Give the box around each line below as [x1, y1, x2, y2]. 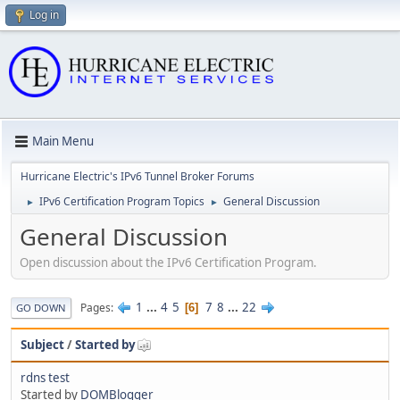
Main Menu [32, 133, 94, 150]
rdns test [21, 370, 70, 387]
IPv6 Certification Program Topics [39, 193, 204, 209]
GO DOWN [16, 301, 66, 315]
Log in [29, 7, 59, 22]
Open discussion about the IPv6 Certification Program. [20, 254, 317, 271]
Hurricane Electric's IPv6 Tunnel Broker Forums [21, 168, 254, 184]
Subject [21, 337, 64, 354]
